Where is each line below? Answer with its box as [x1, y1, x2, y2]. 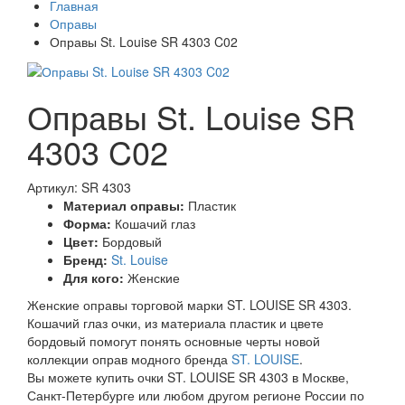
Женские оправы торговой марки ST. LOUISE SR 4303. [27, 295, 352, 314]
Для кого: [63, 268, 124, 287]
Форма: [63, 213, 111, 232]
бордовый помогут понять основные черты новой [27, 331, 320, 350]
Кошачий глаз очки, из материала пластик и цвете [27, 313, 324, 332]
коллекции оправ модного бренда [27, 349, 231, 368]
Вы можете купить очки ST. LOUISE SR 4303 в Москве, [27, 367, 349, 386]
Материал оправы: [63, 195, 184, 214]
